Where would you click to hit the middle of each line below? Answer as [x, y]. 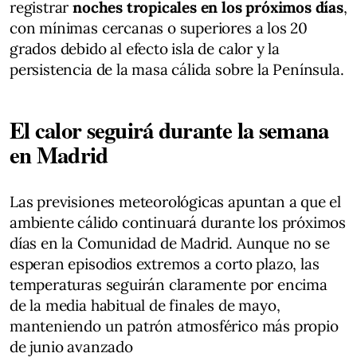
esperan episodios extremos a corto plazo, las [165, 263]
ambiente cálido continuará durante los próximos [178, 222]
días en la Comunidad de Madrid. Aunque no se [170, 243]
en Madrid [59, 154]
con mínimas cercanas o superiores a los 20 [159, 27]
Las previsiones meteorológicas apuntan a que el [176, 201]
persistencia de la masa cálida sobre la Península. [177, 69]
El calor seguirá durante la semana [169, 129]
